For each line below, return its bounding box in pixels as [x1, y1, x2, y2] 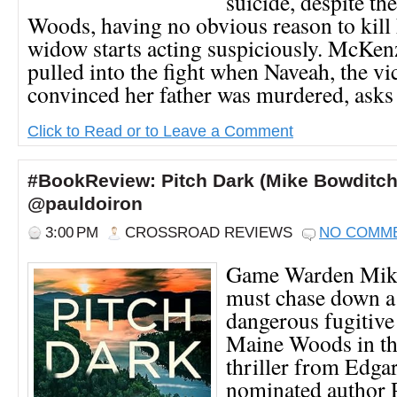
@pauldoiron [27, 192, 143, 214]
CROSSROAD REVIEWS [125, 223, 292, 241]
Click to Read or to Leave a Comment [27, 121, 293, 140]
